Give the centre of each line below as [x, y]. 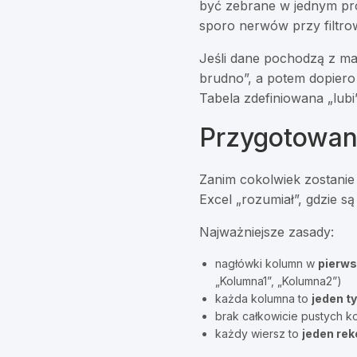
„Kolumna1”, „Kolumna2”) [279, 281]
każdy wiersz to [259, 334]
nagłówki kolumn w [267, 264]
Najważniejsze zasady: [267, 232]
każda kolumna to [264, 299]
